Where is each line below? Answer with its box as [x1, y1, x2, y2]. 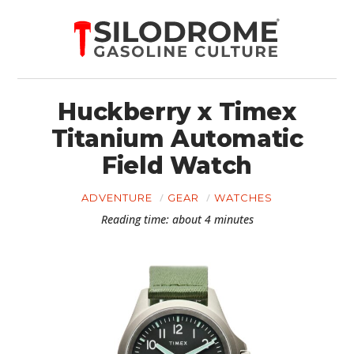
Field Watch [102, 151, 252, 180]
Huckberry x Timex [58, 97, 296, 126]
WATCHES [214, 191, 273, 204]
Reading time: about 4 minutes [100, 212, 254, 227]
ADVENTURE [81, 191, 153, 204]
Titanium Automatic [51, 124, 303, 153]
